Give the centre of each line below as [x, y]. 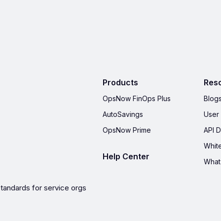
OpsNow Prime [127, 130]
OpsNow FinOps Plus [137, 98]
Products [120, 82]
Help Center [126, 156]
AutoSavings [123, 114]
